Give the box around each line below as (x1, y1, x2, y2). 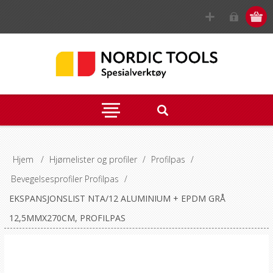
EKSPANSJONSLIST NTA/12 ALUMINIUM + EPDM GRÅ (9, 193, 225, 204)
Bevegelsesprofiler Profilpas (10, 173, 119, 185)
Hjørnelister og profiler (49, 154, 137, 165)
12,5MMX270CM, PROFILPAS (9, 212, 126, 224)
